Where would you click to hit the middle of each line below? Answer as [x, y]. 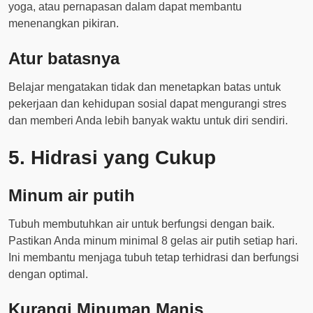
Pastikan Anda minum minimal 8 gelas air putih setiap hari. [153, 241]
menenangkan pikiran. [64, 23]
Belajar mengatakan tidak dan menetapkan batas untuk [145, 87]
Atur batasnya [64, 58]
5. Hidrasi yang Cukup [112, 158]
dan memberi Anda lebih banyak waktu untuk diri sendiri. [148, 121]
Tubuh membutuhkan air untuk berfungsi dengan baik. [141, 224]
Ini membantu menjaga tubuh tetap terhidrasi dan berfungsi [154, 257]
